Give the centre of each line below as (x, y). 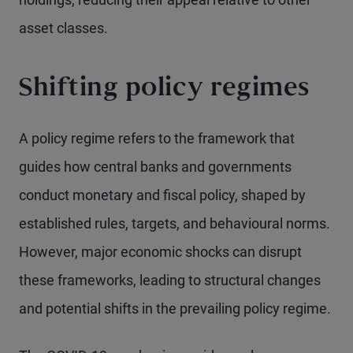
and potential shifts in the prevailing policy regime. (175, 309)
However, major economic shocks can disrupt (160, 252)
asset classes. (63, 28)
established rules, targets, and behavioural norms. (175, 224)
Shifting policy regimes (164, 90)
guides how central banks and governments (155, 167)
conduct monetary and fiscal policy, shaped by (162, 195)
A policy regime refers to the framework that (157, 139)
